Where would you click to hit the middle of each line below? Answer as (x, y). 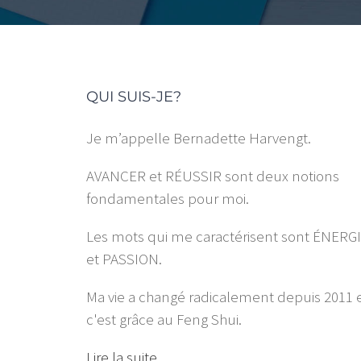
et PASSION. (124, 259)
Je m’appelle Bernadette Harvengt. (199, 138)
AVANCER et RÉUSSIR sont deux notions (213, 176)
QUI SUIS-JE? (134, 97)
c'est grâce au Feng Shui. (164, 320)
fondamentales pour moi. (168, 199)
